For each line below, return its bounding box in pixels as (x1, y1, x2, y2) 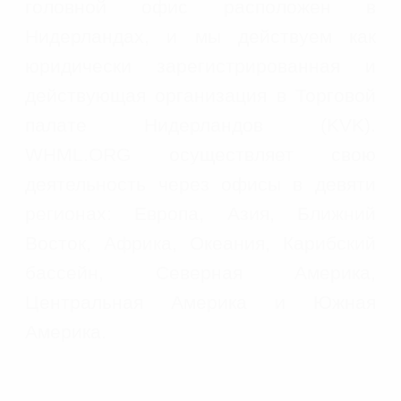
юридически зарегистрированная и (25, 55, 376, 76)
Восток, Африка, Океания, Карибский (25, 233, 376, 253)
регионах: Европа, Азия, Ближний (25, 203, 376, 224)
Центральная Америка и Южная (25, 292, 376, 312)
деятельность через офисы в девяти (25, 174, 376, 194)
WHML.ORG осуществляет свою (25, 144, 376, 165)
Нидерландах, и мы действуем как (25, 26, 376, 47)
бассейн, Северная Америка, (25, 262, 376, 283)
